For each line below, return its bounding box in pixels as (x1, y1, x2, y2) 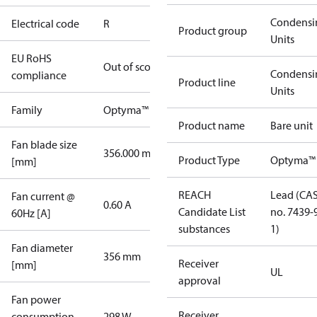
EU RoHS (11, 51, 52, 65)
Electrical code (11, 16, 79, 30)
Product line (178, 75, 236, 89)
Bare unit (270, 118, 313, 132)
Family (11, 103, 42, 117)
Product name (178, 118, 245, 132)
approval (178, 273, 221, 287)
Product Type (178, 153, 240, 167)
